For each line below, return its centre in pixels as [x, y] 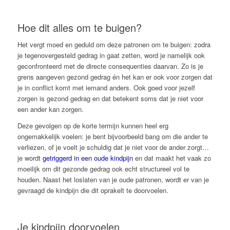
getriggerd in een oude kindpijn [88, 158]
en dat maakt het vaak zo [172, 158]
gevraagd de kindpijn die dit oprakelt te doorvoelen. [93, 190]
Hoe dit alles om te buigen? [79, 27]
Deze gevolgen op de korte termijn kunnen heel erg [93, 126]
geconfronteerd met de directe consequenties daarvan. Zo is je [110, 66]
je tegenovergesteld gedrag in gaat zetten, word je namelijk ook [111, 55]
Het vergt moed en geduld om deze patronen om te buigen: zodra [114, 45]
